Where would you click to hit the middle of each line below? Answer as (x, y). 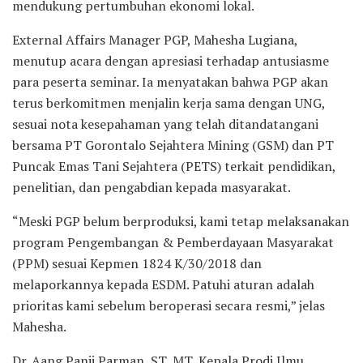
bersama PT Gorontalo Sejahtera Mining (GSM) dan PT (173, 145)
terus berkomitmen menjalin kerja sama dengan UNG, (169, 102)
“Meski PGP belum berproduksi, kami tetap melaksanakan (181, 221)
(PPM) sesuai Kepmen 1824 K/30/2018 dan (137, 263)
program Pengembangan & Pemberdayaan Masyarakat (173, 242)
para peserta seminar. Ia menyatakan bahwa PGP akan (170, 81)
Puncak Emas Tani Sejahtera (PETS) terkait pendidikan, (174, 166)
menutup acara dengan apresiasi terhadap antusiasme (171, 60)
